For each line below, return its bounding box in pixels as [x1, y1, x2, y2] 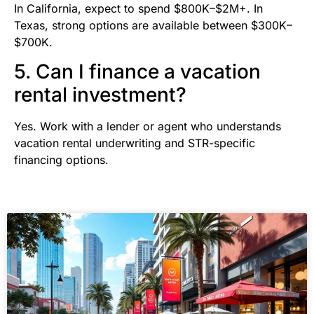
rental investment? [14, 82, 186, 107]
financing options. [14, 152, 109, 167]
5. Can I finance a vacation [14, 59, 261, 83]
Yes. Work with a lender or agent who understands [14, 118, 281, 133]
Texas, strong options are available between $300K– [14, 18, 292, 32]
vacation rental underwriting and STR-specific [14, 135, 255, 150]
